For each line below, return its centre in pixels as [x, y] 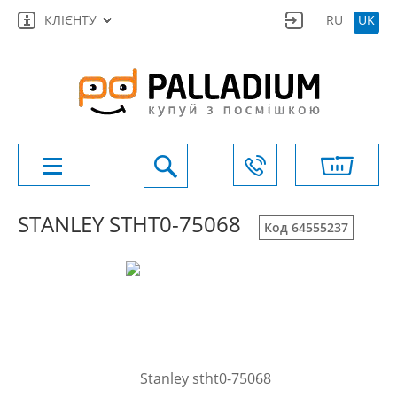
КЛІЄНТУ [70, 20]
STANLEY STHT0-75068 [129, 224]
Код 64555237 [306, 227]
